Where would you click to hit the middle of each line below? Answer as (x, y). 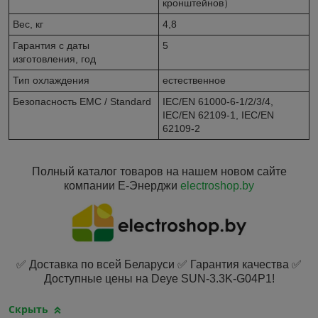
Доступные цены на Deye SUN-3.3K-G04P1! (159, 279)
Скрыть (28, 309)
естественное (194, 80)
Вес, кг (28, 24)
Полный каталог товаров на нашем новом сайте (159, 171)
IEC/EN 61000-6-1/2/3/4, (218, 101)
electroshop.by (217, 185)
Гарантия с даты (51, 45)
